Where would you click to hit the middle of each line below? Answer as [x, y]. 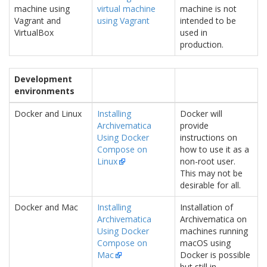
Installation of [207, 207]
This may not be [211, 173]
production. [202, 44]
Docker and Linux [48, 114]
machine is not [208, 9]
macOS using [205, 243]
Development [43, 79]
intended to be [208, 21]
